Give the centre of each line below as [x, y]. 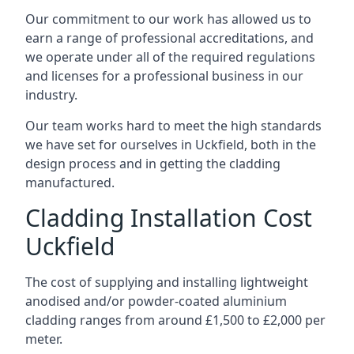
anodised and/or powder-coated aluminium [156, 301]
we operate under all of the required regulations [170, 57]
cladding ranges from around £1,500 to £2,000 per [175, 320]
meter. [44, 339]
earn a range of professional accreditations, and [169, 38]
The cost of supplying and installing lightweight [167, 282]
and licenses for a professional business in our [164, 76]
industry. [51, 95]
